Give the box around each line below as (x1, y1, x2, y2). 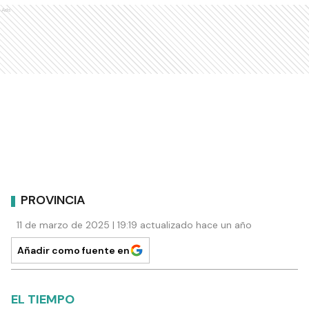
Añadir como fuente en (17, 243, 130, 257)
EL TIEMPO (11, 290, 74, 308)
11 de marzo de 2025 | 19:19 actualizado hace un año (17, 218, 252, 231)
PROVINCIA (21, 192, 86, 209)
